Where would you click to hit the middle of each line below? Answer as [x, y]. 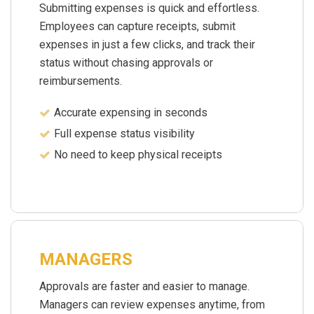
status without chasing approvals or [126, 62]
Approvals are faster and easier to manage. [144, 286]
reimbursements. [81, 81]
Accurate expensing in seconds [131, 112]
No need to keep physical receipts [138, 154]
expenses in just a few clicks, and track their [147, 44]
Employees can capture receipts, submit [137, 26]
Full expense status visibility [124, 133]
